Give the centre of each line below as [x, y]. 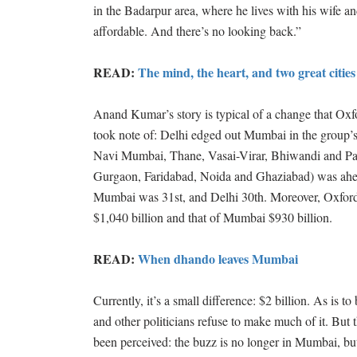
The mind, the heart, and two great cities [247, 73]
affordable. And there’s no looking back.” [197, 31]
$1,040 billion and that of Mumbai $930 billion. [213, 218]
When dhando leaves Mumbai [218, 259]
